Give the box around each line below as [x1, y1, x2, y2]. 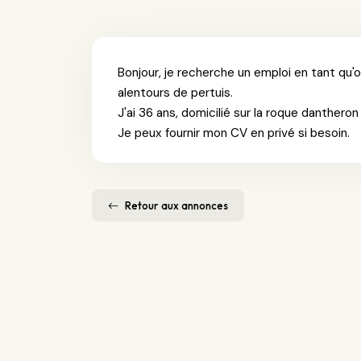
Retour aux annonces [125, 198, 228, 212]
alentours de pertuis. [118, 84, 233, 101]
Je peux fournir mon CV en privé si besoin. [118, 124, 350, 141]
